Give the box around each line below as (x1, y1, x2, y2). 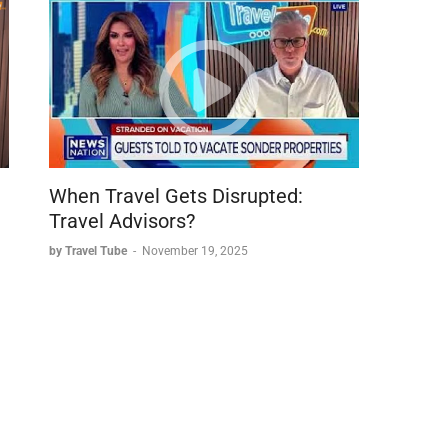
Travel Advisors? (49, 209, 195, 234)
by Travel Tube (49, 244, 130, 259)
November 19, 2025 (142, 244, 248, 259)
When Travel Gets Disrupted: (49, 184, 303, 209)
